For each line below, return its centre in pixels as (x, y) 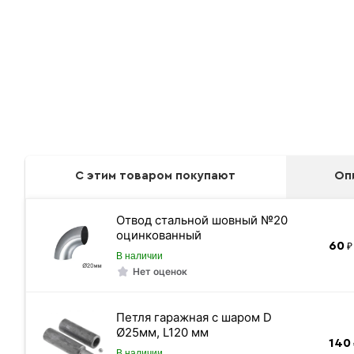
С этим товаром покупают (155, 176)
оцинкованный (158, 235)
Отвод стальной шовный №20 (201, 220)
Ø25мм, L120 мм (162, 332)
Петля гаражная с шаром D (194, 317)
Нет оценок (160, 271)
